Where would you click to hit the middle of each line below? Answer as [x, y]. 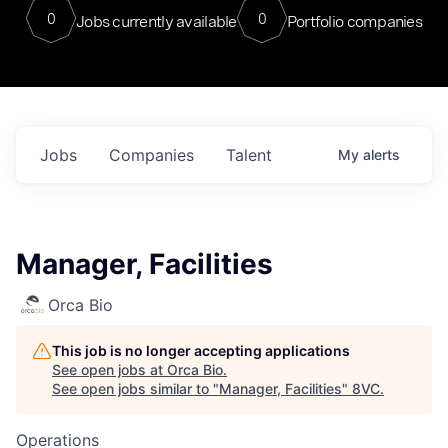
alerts [381, 154]
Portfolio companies [354, 21]
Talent [249, 155]
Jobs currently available [156, 21]
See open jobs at [109, 369]
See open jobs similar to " [135, 388]
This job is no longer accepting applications [201, 350]
